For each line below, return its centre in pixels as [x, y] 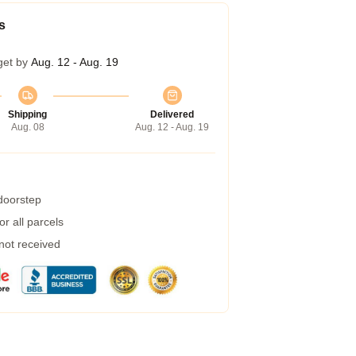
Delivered [172, 114]
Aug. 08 [27, 127]
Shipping [27, 114]
